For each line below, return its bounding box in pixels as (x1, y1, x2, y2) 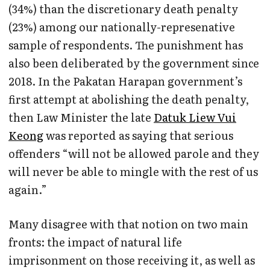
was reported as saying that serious (43, 127, 233, 144)
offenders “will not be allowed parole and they (8, 145, 259, 162)
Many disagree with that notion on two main (8, 216, 248, 233)
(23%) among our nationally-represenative (8, 19, 235, 36)
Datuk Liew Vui (154, 109, 236, 126)
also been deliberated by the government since (8, 55, 259, 72)
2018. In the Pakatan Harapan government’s (8, 73, 242, 90)
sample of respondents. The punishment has (8, 37, 243, 54)
